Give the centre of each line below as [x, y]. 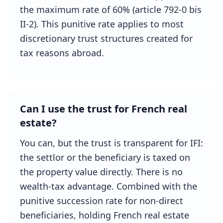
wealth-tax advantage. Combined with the [109, 186]
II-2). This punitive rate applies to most [102, 24]
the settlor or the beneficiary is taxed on [105, 157]
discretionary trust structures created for [106, 38]
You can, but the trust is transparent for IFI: [111, 143]
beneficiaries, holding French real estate [105, 215]
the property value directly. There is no [101, 172]
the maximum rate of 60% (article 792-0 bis [111, 9]
